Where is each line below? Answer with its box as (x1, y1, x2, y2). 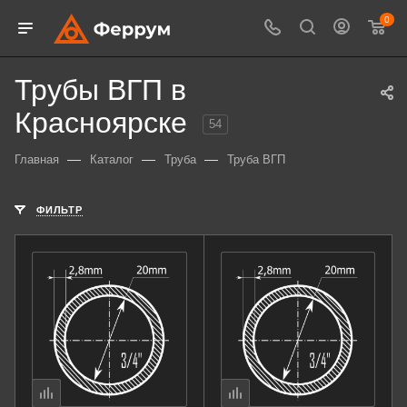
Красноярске (15, 106, 195, 139)
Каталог (90, 153, 134, 166)
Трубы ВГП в (15, 74, 186, 106)
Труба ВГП (227, 153, 285, 166)
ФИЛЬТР (36, 204, 83, 215)
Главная (15, 153, 59, 166)
